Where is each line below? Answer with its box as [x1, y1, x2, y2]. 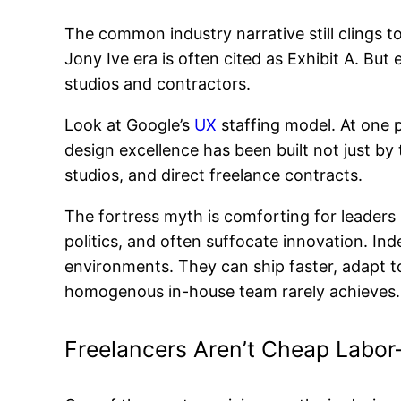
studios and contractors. [64, 73, 251, 93]
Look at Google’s [64, 115, 194, 134]
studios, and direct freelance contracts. [64, 165, 363, 184]
